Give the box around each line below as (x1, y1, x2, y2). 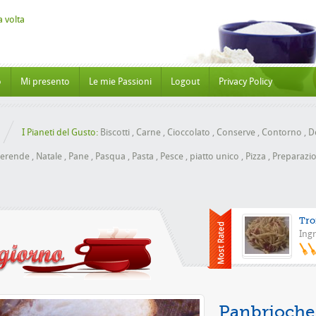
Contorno (262, 127, 302, 138)
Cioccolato (167, 127, 210, 138)
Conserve (217, 127, 255, 138)
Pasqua (95, 151, 126, 162)
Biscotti (100, 127, 130, 138)
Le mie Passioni (89, 76, 152, 87)
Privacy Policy (219, 76, 272, 87)
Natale (36, 151, 62, 162)
